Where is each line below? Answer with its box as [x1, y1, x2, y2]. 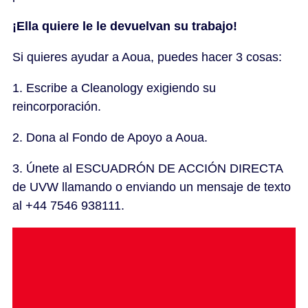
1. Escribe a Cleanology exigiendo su [12, 81, 216, 96]
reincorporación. [12, 100, 101, 114]
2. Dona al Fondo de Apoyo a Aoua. [12, 131, 208, 145]
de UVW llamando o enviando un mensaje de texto [12, 180, 291, 195]
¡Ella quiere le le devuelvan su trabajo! [12, 19, 237, 34]
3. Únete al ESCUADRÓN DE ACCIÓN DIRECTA [12, 162, 283, 176]
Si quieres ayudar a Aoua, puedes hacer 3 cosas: [12, 50, 282, 65]
